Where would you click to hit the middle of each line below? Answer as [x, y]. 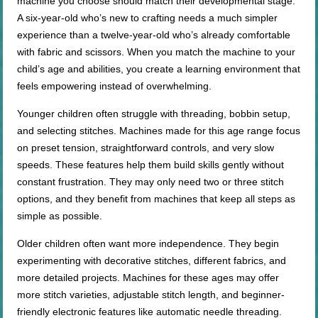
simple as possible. [60, 216]
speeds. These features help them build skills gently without [151, 165]
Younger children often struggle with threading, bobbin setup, [154, 114]
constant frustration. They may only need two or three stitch [151, 182]
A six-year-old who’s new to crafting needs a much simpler [148, 18]
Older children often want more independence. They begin [148, 244]
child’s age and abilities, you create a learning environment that [159, 69]
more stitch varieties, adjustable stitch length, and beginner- [151, 295]
